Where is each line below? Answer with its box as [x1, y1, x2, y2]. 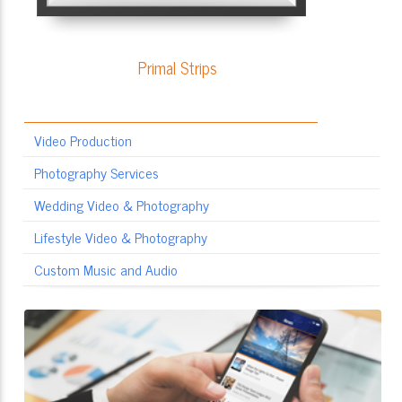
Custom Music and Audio [34, 258, 178, 282]
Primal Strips [138, 54, 217, 82]
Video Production [34, 128, 132, 153]
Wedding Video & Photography [34, 193, 209, 217]
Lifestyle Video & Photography [34, 225, 207, 249]
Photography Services [34, 161, 159, 185]
